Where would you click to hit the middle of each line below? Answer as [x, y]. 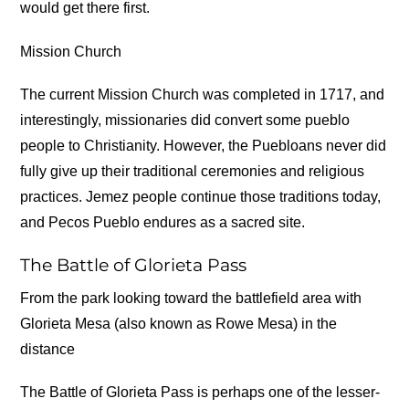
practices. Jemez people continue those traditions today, [201, 196]
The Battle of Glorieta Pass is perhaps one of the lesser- [200, 392]
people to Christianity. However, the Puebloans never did [204, 145]
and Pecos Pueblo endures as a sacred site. [163, 222]
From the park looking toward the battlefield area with [191, 298]
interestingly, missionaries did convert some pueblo [185, 120]
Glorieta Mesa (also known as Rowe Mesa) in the [179, 323]
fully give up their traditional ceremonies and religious [193, 171]
